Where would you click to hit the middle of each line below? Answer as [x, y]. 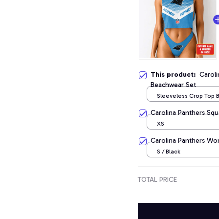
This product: [175, 75]
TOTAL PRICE [157, 180]
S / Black [169, 151]
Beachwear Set [173, 85]
